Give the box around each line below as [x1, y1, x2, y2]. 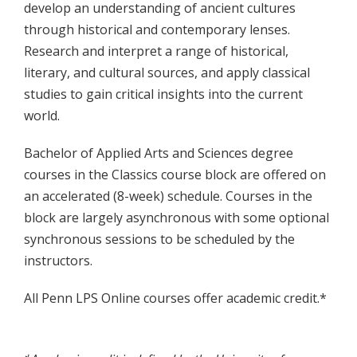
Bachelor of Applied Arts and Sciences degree [24, 143, 293, 162]
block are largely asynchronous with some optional [24, 208, 329, 226]
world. [24, 106, 60, 124]
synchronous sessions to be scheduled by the [24, 229, 295, 248]
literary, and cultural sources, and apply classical [24, 63, 310, 81]
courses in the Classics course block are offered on [24, 165, 326, 183]
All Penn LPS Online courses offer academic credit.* [24, 288, 327, 307]
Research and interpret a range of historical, [24, 41, 288, 60]
